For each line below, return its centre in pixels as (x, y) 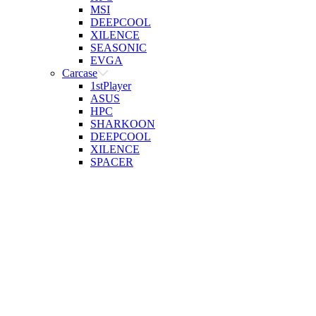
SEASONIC (119, 48)
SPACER (112, 162)
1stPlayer (111, 86)
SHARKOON (123, 124)
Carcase (80, 73)
